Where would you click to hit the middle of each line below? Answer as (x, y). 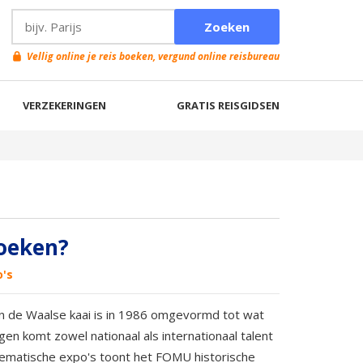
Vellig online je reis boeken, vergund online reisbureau (153, 56)
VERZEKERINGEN (64, 105)
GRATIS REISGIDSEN (228, 105)
